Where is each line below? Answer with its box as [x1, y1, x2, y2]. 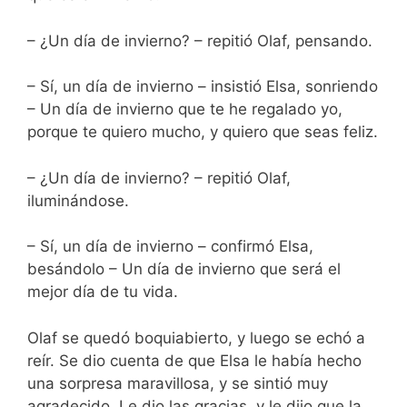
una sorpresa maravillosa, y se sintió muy [27, 373, 328, 392]
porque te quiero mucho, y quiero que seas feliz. [27, 123, 378, 142]
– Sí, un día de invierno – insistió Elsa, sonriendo [27, 77, 378, 96]
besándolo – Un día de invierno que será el [27, 260, 341, 279]
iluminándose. [27, 191, 129, 210]
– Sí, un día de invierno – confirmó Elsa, [27, 237, 313, 256]
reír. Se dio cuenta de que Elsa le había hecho [27, 351, 362, 370]
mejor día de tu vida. [27, 283, 178, 302]
